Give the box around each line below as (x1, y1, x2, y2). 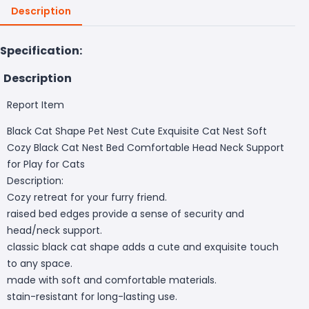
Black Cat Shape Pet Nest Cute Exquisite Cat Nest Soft (7, 123, 267, 138)
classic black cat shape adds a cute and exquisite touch (7, 239, 279, 254)
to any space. (7, 256, 72, 270)
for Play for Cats (7, 157, 85, 171)
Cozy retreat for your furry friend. (7, 190, 167, 204)
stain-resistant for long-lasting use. (7, 289, 177, 303)
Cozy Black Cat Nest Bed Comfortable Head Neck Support (7, 140, 284, 154)
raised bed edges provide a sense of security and (7, 206, 244, 221)
